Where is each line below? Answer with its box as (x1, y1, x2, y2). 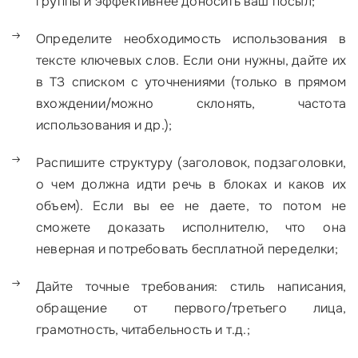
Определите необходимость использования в (36, 30, 346, 48)
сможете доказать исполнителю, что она (36, 219, 346, 237)
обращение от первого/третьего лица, (36, 300, 346, 317)
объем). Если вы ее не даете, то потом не (36, 197, 346, 215)
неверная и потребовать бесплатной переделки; (36, 241, 338, 258)
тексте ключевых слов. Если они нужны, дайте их (36, 52, 346, 70)
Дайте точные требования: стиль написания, (36, 278, 346, 296)
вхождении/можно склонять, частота (36, 95, 346, 113)
